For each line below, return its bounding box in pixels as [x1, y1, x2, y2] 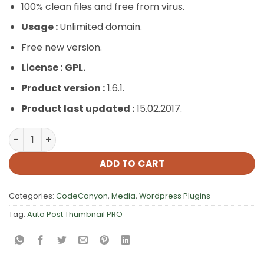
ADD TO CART [99, 157, 165, 170]
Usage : [21, 20, 60, 34]
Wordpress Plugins [139, 191, 210, 202]
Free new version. [21, 40, 102, 54]
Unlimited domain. [59, 20, 142, 34]
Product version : [21, 81, 105, 95]
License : [21, 61, 62, 75]
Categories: [9, 191, 56, 202]
